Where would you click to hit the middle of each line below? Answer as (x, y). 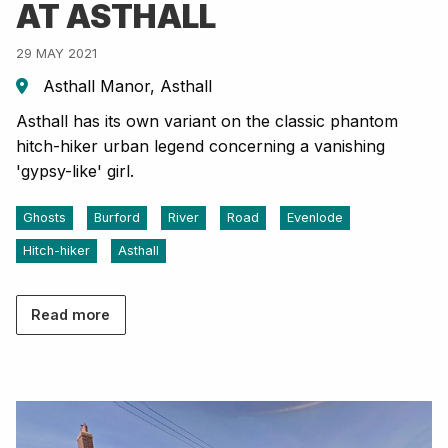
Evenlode (315, 217)
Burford (117, 217)
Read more (71, 315)
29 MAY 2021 (56, 53)
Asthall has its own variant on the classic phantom (207, 120)
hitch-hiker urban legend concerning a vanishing (200, 145)
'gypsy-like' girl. (75, 170)
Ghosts (44, 217)
